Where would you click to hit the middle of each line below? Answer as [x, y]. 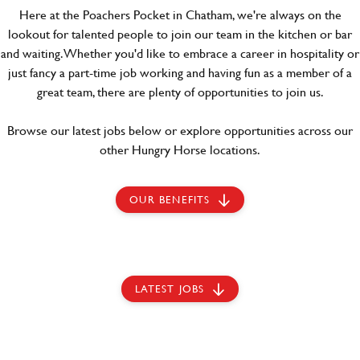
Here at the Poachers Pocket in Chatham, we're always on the [180, 14]
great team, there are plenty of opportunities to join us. [180, 91]
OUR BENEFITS [170, 199]
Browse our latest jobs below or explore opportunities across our [180, 130]
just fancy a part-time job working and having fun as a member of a [180, 72]
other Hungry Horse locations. [180, 149]
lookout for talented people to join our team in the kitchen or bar [180, 33]
